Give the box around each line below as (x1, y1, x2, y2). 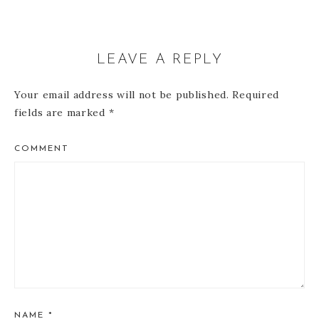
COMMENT (14, 145, 69, 154)
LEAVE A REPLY (96, 53, 223, 68)
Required (229, 88, 280, 102)
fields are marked (14, 106, 109, 120)
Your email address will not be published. (14, 88, 229, 102)
